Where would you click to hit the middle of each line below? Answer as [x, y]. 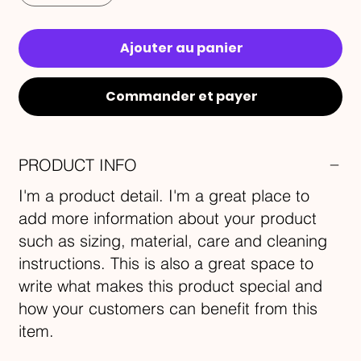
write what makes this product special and [171, 286]
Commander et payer [181, 97]
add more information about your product [168, 218]
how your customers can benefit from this [168, 309]
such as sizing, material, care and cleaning [173, 241]
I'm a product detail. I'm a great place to [164, 196]
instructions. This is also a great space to [166, 263]
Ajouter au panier [181, 48]
